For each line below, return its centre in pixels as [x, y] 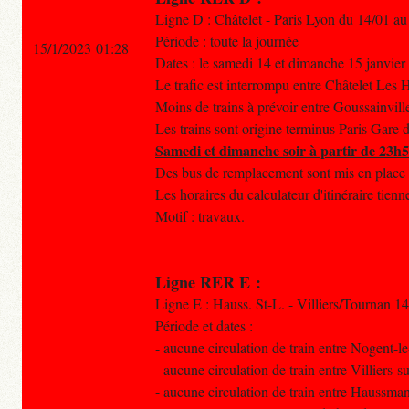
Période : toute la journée [227, 41]
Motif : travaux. [200, 216]
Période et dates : [204, 326]
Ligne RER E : [208, 283]
